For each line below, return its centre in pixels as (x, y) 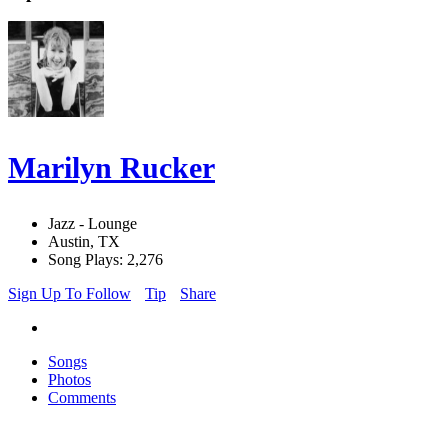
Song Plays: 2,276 (105, 260)
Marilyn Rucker (111, 168)
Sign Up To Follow (69, 294)
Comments (82, 398)
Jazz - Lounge (92, 224)
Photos (69, 380)
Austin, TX (84, 242)
